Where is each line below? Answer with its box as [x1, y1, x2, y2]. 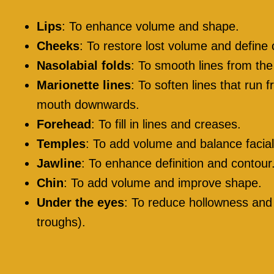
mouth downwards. [37, 98, 139, 112]
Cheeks [37, 39, 80, 53]
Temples [37, 137, 86, 151]
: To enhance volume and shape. [62, 20, 239, 34]
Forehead [37, 117, 91, 131]
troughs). [37, 215, 86, 229]
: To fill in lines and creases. [91, 117, 241, 131]
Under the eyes [37, 196, 124, 210]
